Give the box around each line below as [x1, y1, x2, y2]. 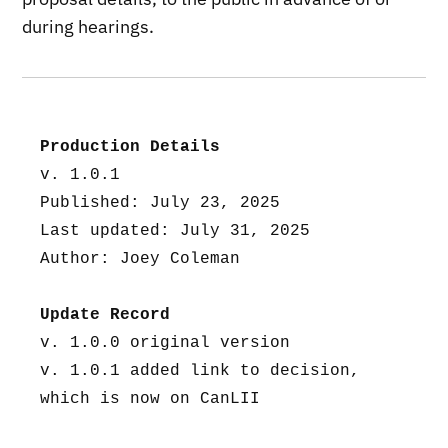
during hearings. [22, 14, 155, 38]
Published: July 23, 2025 [40, 193, 281, 212]
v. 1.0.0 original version [40, 333, 291, 352]
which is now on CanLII [40, 389, 261, 408]
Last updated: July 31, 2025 [40, 221, 311, 240]
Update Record [40, 305, 171, 324]
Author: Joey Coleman [40, 249, 241, 268]
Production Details [40, 137, 221, 156]
